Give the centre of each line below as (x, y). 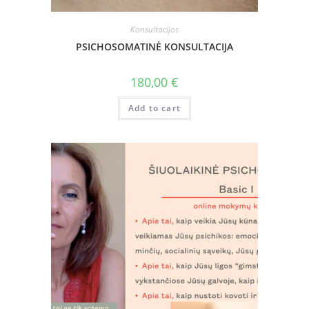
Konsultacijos (154, 30)
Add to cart (154, 108)
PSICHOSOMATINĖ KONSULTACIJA (154, 47)
